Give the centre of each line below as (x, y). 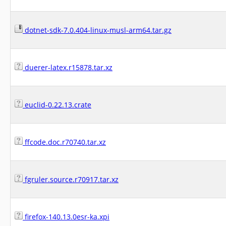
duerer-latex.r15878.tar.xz (68, 67)
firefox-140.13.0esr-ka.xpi (66, 217)
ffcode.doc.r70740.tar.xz (64, 142)
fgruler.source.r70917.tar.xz (71, 179)
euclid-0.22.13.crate (57, 105)
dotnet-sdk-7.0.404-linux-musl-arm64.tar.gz (97, 30)
